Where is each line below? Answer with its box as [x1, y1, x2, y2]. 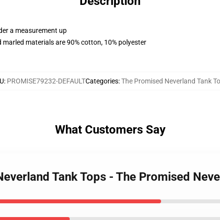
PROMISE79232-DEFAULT [6, 77, 85, 85]
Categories [85, 77, 118, 85]
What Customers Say [55, 123, 165, 137]
